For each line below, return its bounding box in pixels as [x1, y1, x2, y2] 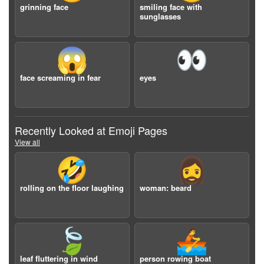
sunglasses [140, 11, 181, 22]
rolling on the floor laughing [20, 182, 124, 193]
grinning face [20, 1, 68, 12]
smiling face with [140, 1, 202, 12]
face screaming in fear [20, 72, 101, 83]
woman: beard [140, 182, 192, 193]
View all [15, 137, 40, 147]
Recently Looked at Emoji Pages [15, 123, 167, 138]
